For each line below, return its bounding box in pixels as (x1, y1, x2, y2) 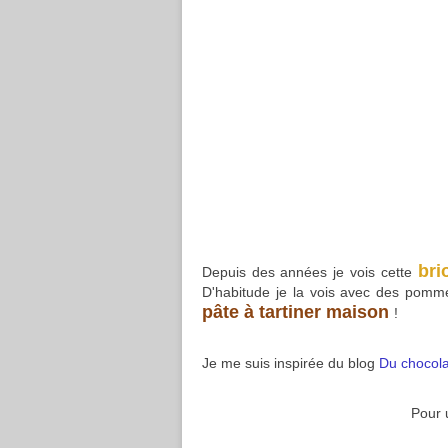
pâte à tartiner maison (202, 302, 394, 322)
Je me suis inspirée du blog (202, 355, 375, 371)
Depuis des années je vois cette (202, 264, 412, 280)
